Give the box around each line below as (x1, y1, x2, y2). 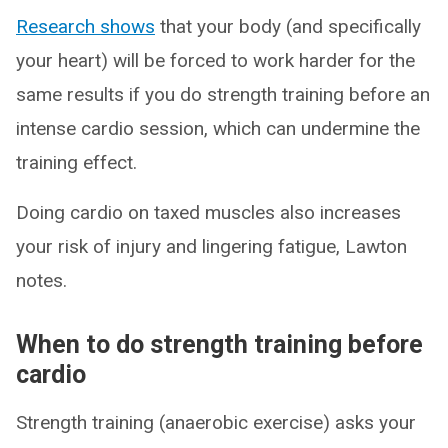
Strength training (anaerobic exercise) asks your (16, 410, 416, 434)
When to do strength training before (16, 329, 423, 359)
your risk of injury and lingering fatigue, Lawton (16, 234, 407, 258)
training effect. (16, 150, 137, 174)
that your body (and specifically (155, 14, 421, 38)
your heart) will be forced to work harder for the (16, 48, 415, 72)
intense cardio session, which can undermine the (16, 116, 420, 140)
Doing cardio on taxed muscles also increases (16, 200, 401, 224)
